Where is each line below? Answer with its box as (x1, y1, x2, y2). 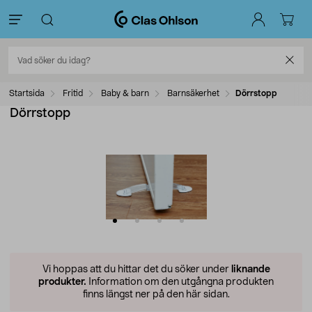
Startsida (9, 89, 45, 97)
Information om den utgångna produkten (86, 277, 274, 287)
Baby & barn (101, 89, 149, 97)
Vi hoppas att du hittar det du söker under (42, 265, 231, 274)
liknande (231, 265, 270, 274)
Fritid (63, 89, 83, 97)
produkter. (38, 277, 86, 287)
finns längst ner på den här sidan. (82, 290, 230, 299)
